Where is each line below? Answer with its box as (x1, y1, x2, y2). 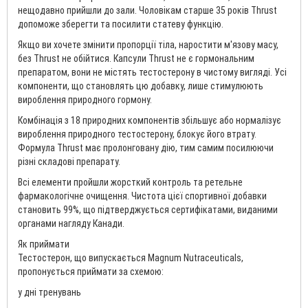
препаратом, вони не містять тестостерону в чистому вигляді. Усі (18, 67, 287, 78)
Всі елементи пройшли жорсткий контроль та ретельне (18, 177, 243, 188)
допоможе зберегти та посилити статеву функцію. (18, 19, 223, 30)
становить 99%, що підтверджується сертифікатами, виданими (18, 204, 278, 215)
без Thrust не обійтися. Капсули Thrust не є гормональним (18, 53, 254, 64)
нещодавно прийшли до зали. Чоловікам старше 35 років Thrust (18, 5, 277, 16)
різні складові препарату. (18, 156, 120, 167)
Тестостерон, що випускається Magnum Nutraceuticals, (18, 252, 243, 263)
